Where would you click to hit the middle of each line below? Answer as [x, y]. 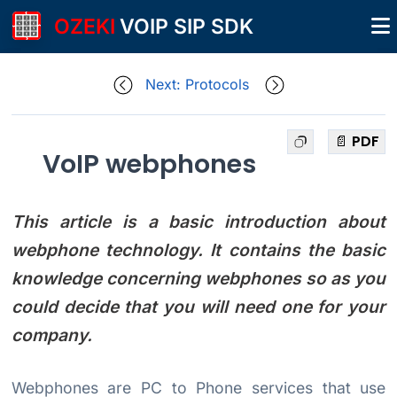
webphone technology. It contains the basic [198, 250]
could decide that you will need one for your [198, 307]
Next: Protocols [197, 84]
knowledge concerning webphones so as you [198, 279]
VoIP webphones [149, 164]
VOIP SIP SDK [187, 27]
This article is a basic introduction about [198, 222]
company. [51, 335]
